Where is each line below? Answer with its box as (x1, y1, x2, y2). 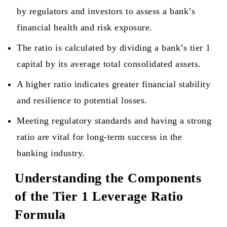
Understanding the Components (15, 171, 201, 185)
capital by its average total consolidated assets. (17, 59, 201, 69)
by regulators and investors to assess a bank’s (17, 6, 195, 16)
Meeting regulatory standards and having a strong (17, 116, 211, 126)
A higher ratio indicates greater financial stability (17, 79, 210, 89)
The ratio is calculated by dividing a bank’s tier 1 (17, 43, 211, 53)
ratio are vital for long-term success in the (17, 132, 182, 142)
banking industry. (17, 148, 85, 158)
